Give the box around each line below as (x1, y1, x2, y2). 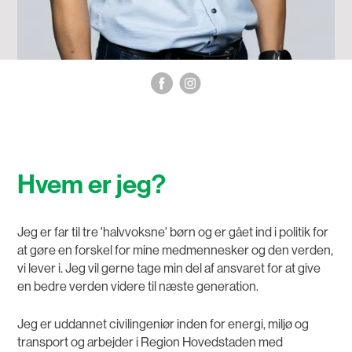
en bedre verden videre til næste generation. (17, 279, 259, 295)
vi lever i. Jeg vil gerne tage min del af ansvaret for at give (17, 261, 321, 277)
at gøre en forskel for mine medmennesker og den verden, (17, 243, 334, 258)
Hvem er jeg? (17, 169, 167, 201)
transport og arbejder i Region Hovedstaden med (17, 334, 284, 350)
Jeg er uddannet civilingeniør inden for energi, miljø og (17, 316, 310, 332)
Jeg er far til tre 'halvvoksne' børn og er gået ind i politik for (17, 225, 329, 240)
